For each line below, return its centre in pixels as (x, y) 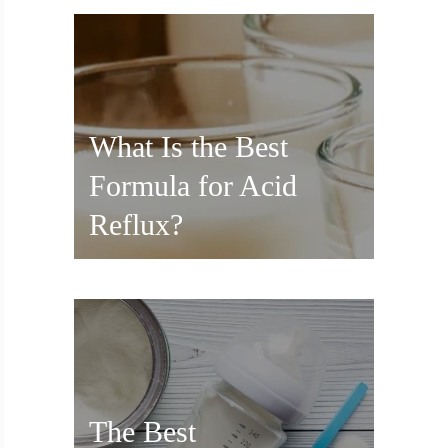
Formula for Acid (193, 186)
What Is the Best (188, 147)
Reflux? (136, 225)
